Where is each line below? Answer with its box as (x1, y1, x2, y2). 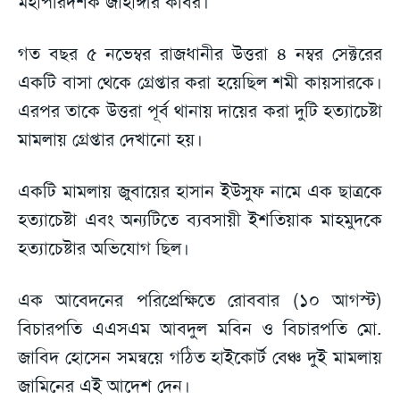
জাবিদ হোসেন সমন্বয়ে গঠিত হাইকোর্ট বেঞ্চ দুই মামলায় (18, 345, 382, 369)
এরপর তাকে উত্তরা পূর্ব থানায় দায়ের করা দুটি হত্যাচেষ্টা (18, 98, 382, 122)
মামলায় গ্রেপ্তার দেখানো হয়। (18, 127, 203, 151)
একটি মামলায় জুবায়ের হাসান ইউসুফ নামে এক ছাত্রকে (18, 179, 382, 203)
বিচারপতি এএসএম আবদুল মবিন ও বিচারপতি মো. (18, 316, 382, 340)
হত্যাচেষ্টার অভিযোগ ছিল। (18, 236, 189, 260)
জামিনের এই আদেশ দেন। (18, 373, 190, 397)
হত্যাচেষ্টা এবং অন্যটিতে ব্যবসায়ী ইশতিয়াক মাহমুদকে (18, 207, 382, 231)
